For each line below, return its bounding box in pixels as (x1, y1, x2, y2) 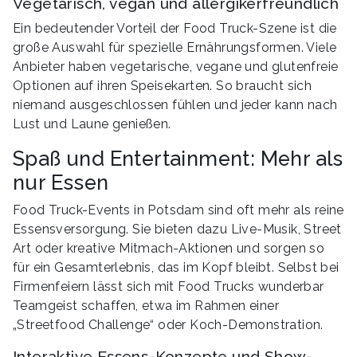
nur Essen (13, 170, 109, 194)
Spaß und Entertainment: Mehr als (13, 146, 343, 171)
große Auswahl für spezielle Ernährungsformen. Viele (13, 39, 337, 55)
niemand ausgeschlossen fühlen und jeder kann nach (13, 96, 338, 112)
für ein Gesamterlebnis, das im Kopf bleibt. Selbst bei (13, 259, 339, 275)
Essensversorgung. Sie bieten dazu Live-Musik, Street (13, 221, 342, 237)
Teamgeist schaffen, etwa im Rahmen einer (13, 297, 279, 313)
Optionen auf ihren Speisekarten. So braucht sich (13, 77, 312, 93)
